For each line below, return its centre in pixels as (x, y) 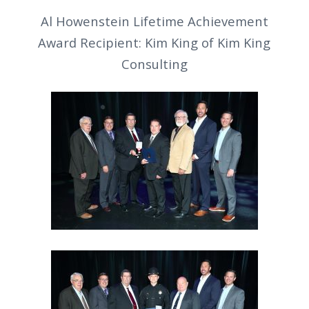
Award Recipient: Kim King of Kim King (154, 42)
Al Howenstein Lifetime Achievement (154, 21)
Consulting (154, 63)
